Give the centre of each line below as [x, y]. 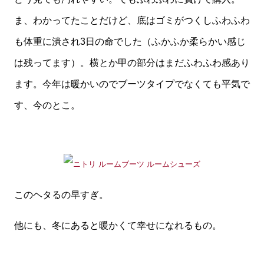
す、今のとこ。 [47, 105]
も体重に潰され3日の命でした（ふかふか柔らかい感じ [130, 42]
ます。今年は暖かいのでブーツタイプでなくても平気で [132, 84]
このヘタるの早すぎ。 [61, 195]
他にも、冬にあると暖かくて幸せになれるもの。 [118, 225]
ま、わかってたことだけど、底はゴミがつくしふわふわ [132, 20]
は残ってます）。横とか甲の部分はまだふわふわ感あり [132, 63]
